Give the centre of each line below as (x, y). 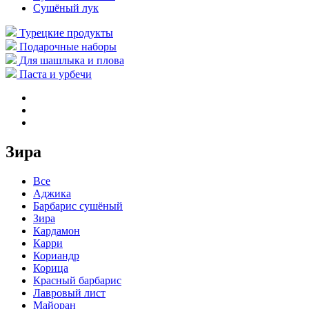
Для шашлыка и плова (72, 60)
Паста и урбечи (56, 74)
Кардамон (57, 230)
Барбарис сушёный (78, 206)
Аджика (52, 193)
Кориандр (56, 255)
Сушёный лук (66, 8)
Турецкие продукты (66, 33)
